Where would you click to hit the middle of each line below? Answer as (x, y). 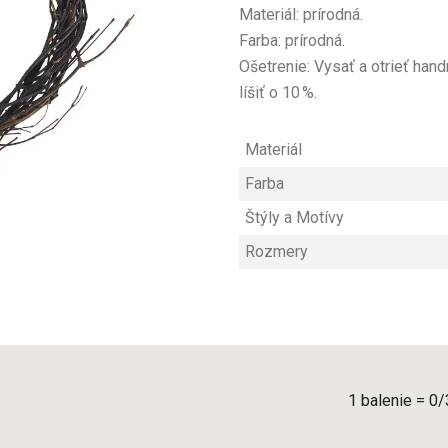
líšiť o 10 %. (278, 93)
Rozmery (276, 252)
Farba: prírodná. (292, 41)
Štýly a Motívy (294, 218)
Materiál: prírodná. (301, 15)
